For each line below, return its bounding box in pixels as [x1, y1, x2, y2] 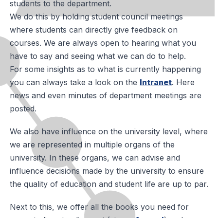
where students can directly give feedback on [10, 24, 178, 35]
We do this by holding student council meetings [10, 11, 183, 21]
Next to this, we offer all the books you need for [10, 201, 189, 212]
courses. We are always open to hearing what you [10, 37, 196, 48]
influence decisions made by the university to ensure [10, 165, 204, 176]
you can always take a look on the [10, 77, 140, 87]
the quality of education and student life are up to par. [10, 179, 208, 189]
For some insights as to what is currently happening [10, 64, 201, 74]
